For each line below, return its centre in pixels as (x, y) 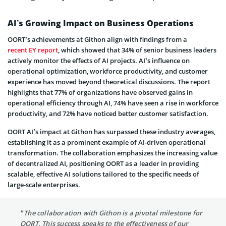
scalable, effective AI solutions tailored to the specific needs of (103, 174)
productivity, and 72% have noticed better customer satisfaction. (108, 114)
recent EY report (33, 50)
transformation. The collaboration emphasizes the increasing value (112, 153)
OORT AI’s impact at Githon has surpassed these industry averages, (111, 132)
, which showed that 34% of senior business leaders (137, 50)
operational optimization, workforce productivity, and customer (108, 71)
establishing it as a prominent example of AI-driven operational (107, 142)
